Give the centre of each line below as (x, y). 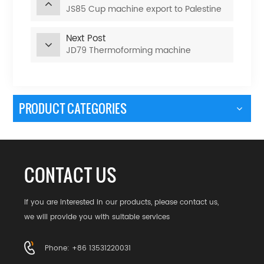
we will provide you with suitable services (97, 217)
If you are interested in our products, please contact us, (122, 202)
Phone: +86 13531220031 (88, 248)
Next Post (86, 39)
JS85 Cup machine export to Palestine (144, 9)
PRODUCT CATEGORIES (73, 108)
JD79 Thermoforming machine (129, 50)
